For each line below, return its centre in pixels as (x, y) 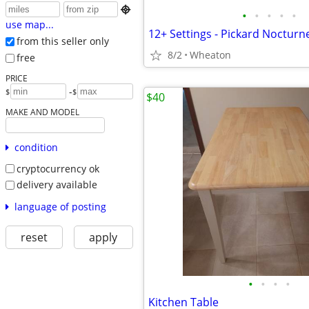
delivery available (57, 185)
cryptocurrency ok (58, 168)
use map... (29, 25)
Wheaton (210, 55)
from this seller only (62, 41)
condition (36, 147)
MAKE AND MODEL (42, 111)
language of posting (60, 206)
